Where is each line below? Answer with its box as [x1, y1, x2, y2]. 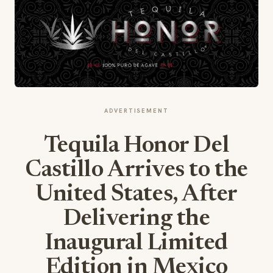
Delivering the [63, 208, 210, 232]
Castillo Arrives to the [25, 159, 248, 183]
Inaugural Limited [45, 232, 228, 256]
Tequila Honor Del [43, 135, 230, 158]
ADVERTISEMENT [104, 107, 169, 115]
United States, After [35, 183, 238, 207]
